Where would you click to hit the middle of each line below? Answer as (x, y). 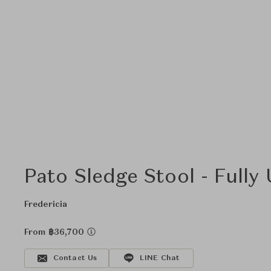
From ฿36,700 (56, 232)
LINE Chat (160, 258)
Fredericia (46, 204)
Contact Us (75, 258)
